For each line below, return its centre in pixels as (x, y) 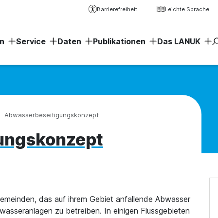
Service (31, 41)
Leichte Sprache (187, 9)
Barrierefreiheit (117, 9)
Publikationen (119, 41)
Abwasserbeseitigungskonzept (52, 115)
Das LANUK (179, 41)
